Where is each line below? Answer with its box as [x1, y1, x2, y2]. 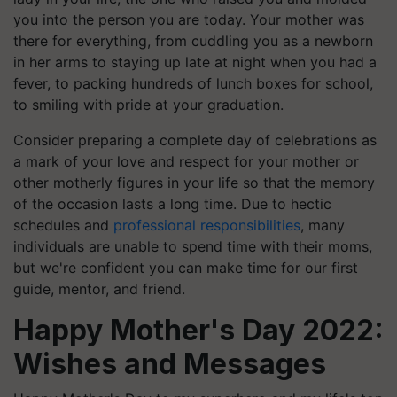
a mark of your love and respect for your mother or [13, 152, 359, 170]
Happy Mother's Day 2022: [13, 312, 384, 347]
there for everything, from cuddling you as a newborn [13, 31, 373, 50]
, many [300, 215, 345, 234]
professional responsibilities [113, 215, 300, 234]
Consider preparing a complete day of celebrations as [13, 130, 377, 149]
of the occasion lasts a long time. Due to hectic [13, 194, 331, 213]
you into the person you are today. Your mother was [13, 10, 364, 28]
